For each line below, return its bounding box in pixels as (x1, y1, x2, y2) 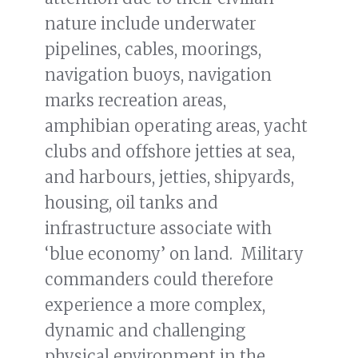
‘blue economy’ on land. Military (45, 244, 304, 265)
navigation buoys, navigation (45, 65, 272, 86)
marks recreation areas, (45, 90, 226, 111)
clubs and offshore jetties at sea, (45, 141, 295, 162)
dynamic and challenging (45, 320, 245, 341)
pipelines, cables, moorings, (45, 39, 261, 60)
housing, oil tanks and (45, 193, 218, 213)
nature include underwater (45, 14, 257, 34)
